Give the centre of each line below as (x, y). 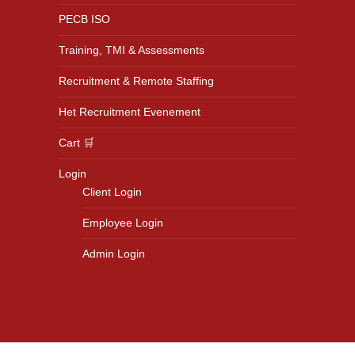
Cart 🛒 (76, 143)
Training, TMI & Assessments (132, 50)
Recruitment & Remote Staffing (136, 81)
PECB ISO (84, 19)
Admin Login (114, 254)
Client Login (112, 192)
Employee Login (123, 223)
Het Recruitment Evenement (130, 112)
